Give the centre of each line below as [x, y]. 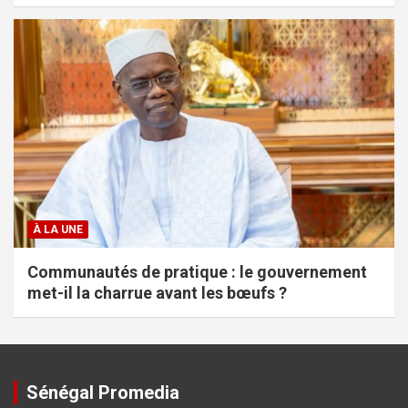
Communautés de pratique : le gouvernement [197, 271]
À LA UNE [58, 229]
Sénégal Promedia [103, 392]
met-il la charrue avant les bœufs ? [157, 292]
